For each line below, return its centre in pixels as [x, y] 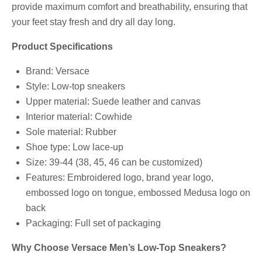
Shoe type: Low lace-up [75, 147]
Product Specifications [62, 46]
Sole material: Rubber [71, 132]
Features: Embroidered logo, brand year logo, [120, 177]
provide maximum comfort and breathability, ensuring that [130, 6]
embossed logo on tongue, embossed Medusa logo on [138, 192]
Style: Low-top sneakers [75, 86]
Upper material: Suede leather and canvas [113, 101]
